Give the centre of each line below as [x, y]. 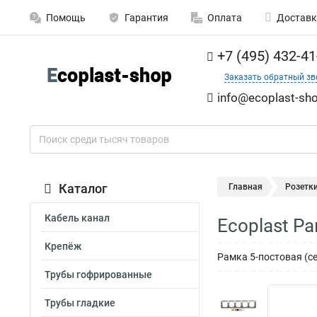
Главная [246, 187]
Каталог [83, 189]
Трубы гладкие [80, 303]
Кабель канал [77, 218]
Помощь [66, 18]
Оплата [225, 18]
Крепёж [63, 246]
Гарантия [146, 18]
